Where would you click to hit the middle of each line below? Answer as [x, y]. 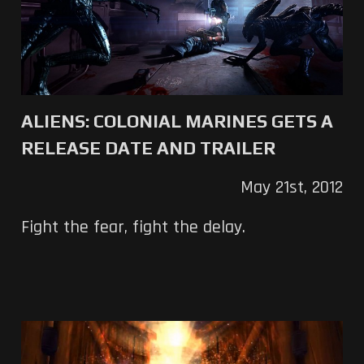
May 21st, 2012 [292, 187]
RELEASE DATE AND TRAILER [148, 147]
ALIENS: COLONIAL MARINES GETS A [177, 121]
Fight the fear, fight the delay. [133, 227]
